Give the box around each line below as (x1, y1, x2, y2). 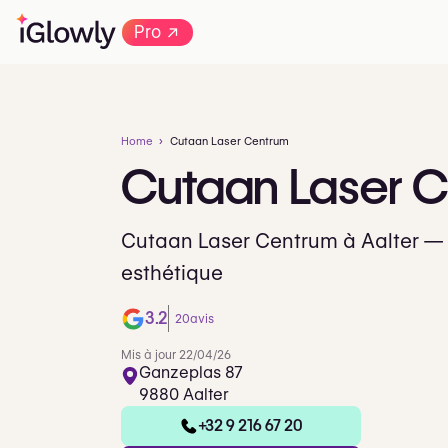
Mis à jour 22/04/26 (121, 346, 231, 362)
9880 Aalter (139, 384, 229, 404)
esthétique (121, 261, 223, 285)
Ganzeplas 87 (139, 362, 243, 382)
